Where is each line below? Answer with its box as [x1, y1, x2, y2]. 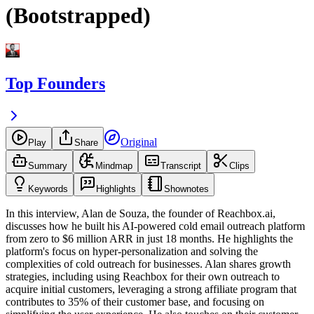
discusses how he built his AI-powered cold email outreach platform [6, 220, 305, 233]
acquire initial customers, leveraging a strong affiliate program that [6, 283, 296, 296]
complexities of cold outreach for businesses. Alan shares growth [6, 258, 291, 271]
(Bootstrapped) [6, 2, 151, 28]
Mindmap [95, 161, 132, 172]
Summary [28, 161, 67, 172]
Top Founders [6, 74, 105, 93]
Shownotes [164, 184, 209, 195]
